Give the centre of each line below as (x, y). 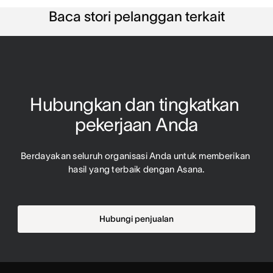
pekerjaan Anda (136, 125)
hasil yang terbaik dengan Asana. (136, 169)
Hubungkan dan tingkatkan (135, 105)
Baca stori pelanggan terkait (136, 17)
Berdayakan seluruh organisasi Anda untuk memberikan (136, 156)
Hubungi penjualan (136, 219)
